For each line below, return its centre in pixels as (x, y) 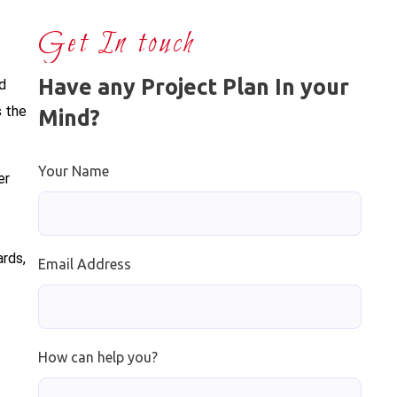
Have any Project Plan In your (193, 86)
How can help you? (97, 357)
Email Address (84, 264)
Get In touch (117, 44)
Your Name (73, 171)
